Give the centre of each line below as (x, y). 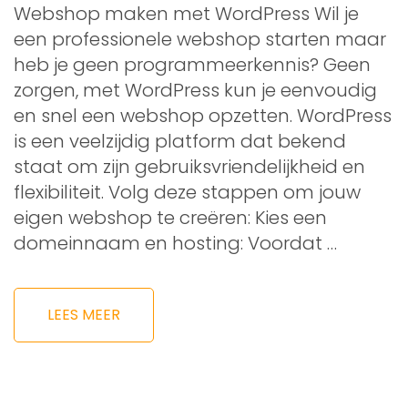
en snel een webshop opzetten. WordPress (203, 115)
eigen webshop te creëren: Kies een (170, 217)
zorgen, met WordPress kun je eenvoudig (195, 90)
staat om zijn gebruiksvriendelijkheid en (189, 166)
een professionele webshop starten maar (200, 39)
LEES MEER (84, 314)
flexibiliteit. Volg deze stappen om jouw (187, 192)
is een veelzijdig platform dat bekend (180, 141)
